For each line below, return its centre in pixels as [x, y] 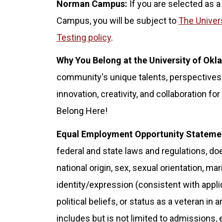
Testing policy [84, 37]
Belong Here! [82, 111]
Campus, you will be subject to [117, 20]
